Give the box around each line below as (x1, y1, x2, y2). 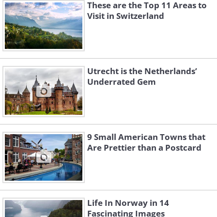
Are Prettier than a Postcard (87, 142, 201, 154)
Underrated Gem (87, 76, 156, 88)
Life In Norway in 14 (87, 197, 169, 209)
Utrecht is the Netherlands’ (87, 65, 197, 77)
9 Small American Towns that (87, 131, 205, 143)
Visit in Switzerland (87, 10, 164, 22)
